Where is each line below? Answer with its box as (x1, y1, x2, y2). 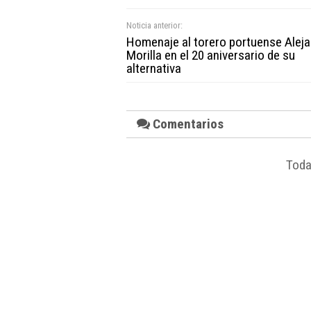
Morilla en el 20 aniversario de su (126, 47, 295, 63)
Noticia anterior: (126, 19, 183, 31)
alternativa (126, 60, 181, 76)
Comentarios (150, 115, 224, 132)
